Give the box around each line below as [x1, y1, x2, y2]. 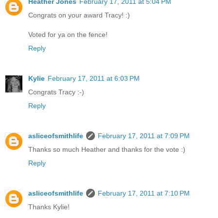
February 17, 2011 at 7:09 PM [98, 132, 190, 140]
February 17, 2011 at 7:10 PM [98, 189, 190, 198]
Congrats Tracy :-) [28, 88, 84, 96]
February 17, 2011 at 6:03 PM [48, 74, 140, 83]
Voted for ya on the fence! [28, 31, 108, 39]
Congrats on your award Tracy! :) [28, 11, 130, 19]
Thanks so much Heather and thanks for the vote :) [28, 145, 185, 154]
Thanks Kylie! [28, 203, 70, 211]
